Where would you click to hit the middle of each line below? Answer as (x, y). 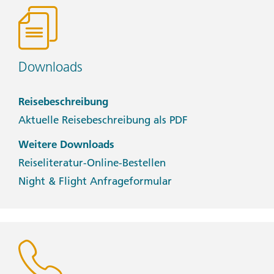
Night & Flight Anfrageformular (95, 181)
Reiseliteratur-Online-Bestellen (92, 162)
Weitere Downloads (66, 144)
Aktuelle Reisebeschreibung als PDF (103, 120)
